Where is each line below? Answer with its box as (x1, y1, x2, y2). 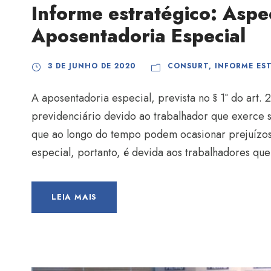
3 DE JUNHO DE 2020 (48, 60, 136, 72)
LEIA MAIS (51, 191, 97, 203)
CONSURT (168, 60, 209, 72)
